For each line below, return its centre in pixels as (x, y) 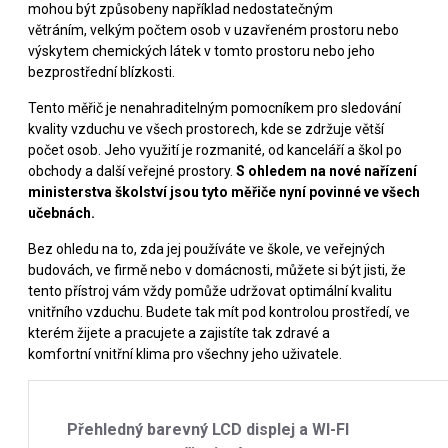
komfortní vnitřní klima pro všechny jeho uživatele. (185, 353)
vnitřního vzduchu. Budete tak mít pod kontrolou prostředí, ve (219, 311)
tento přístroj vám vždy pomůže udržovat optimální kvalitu (210, 290)
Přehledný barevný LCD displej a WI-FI (208, 429)
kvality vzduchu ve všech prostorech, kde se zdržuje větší (206, 128)
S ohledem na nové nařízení (326, 170)
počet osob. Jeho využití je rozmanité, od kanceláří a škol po (215, 149)
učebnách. (61, 212)
